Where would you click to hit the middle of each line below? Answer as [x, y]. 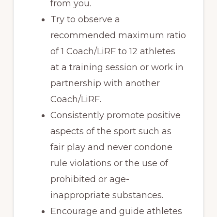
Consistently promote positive [115, 115]
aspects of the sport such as [111, 131]
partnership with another [105, 83]
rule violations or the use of [109, 163]
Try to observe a [85, 19]
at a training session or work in [117, 67]
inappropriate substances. [107, 195]
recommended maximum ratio [118, 35]
